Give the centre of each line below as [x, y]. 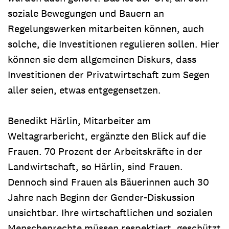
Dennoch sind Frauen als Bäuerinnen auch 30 [108, 182]
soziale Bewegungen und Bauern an [86, 13]
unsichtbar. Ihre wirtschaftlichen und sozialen [110, 212]
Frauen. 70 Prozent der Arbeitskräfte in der [105, 151]
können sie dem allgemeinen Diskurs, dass [102, 59]
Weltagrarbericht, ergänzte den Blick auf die [107, 136]
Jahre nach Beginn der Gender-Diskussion [101, 197]
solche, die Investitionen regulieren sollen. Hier [113, 44]
